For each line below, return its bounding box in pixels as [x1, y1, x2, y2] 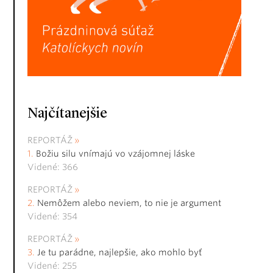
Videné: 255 [27, 261, 77, 271]
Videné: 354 [27, 211, 77, 222]
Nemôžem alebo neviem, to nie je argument [37, 198, 221, 208]
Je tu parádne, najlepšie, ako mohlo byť [37, 247, 202, 258]
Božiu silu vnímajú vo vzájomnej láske [36, 149, 195, 159]
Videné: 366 [27, 162, 78, 172]
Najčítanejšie [27, 107, 107, 122]
